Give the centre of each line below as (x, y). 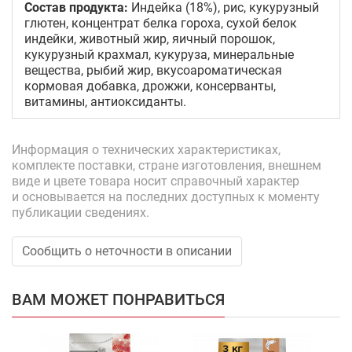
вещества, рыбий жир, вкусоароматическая (153, 70)
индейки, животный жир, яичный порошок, (150, 39)
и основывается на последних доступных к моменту (166, 197)
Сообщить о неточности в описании (127, 251)
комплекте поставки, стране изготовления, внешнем (167, 165)
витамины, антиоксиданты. (105, 102)
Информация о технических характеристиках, (146, 150)
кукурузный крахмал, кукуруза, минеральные (159, 55)
